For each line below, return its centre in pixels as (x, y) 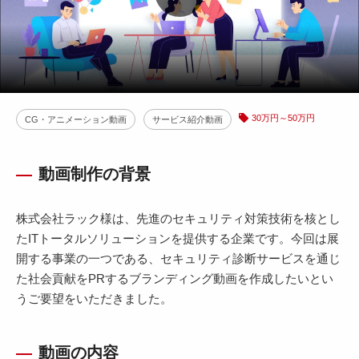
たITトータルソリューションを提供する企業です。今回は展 (177, 238)
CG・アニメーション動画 (76, 119)
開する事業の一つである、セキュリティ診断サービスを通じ (178, 258)
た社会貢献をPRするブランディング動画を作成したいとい (175, 278)
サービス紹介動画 (188, 119)
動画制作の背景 (95, 174)
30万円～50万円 (283, 118)
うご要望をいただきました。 (94, 298)
